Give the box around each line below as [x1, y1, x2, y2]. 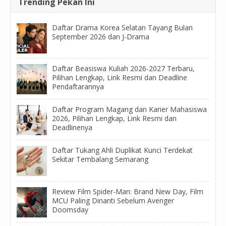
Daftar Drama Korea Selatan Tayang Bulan [52, 22, 193, 32]
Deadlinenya [52, 123, 92, 133]
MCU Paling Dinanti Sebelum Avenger [52, 195, 174, 205]
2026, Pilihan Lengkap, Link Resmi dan [52, 114, 177, 124]
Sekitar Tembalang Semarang [52, 154, 148, 164]
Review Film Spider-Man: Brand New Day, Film [52, 186, 203, 196]
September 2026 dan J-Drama [52, 31, 149, 41]
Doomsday [52, 204, 88, 214]
